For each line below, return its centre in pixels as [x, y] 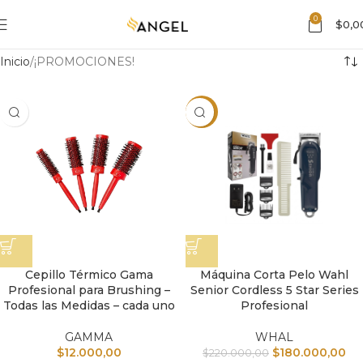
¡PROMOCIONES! [84, 62]
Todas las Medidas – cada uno [89, 305]
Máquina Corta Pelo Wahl [274, 275]
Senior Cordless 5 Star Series [274, 290]
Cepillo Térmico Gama [89, 275]
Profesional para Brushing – [89, 290]
